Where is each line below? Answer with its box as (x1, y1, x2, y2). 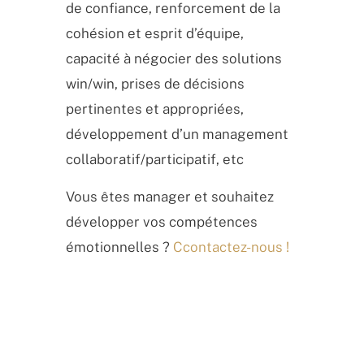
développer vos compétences (65, 213, 258, 230)
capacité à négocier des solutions (65, 50, 282, 67)
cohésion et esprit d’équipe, (65, 24, 244, 41)
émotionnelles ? (65, 238, 173, 255)
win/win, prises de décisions (65, 75, 245, 92)
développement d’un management (65, 125, 288, 142)
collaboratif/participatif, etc (65, 150, 244, 167)
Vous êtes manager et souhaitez (65, 188, 274, 205)
